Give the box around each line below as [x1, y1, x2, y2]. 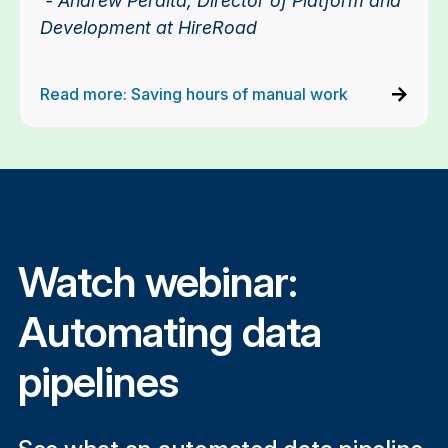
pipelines [17, 355, 178, 407]
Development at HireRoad [39, 16, 257, 38]
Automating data [17, 305, 321, 357]
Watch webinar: [17, 255, 297, 307]
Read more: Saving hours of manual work [39, 83, 348, 104]
